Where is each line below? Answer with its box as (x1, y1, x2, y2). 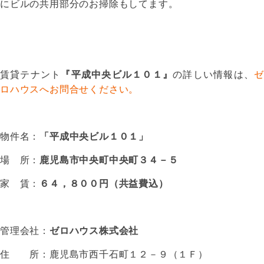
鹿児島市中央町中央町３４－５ (39, 155, 179, 166)
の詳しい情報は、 (173, 70, 255, 80)
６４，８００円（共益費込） (39, 179, 169, 189)
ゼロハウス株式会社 (49, 226, 139, 236)
